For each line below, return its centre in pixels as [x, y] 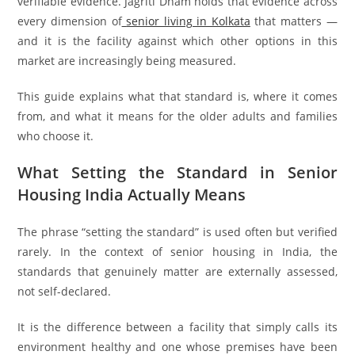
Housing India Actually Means [132, 194]
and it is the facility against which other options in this [177, 40]
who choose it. [56, 136]
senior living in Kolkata [188, 21]
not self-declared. [65, 291]
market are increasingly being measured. [127, 60]
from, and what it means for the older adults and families [177, 116]
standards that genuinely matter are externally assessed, [177, 271]
